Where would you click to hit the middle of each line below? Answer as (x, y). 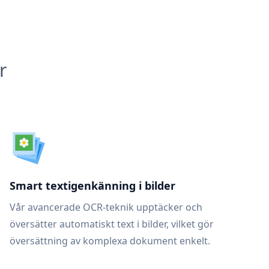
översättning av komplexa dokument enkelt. (110, 241)
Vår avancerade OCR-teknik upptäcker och (106, 207)
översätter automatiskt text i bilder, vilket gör (112, 224)
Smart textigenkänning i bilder (92, 186)
